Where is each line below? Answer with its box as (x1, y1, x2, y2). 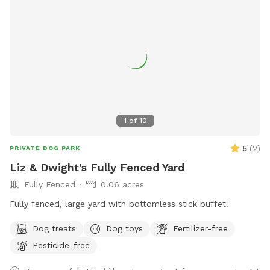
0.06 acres (101, 180, 144, 190)
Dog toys (106, 223, 143, 233)
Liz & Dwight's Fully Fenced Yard (10, 161, 184, 174)
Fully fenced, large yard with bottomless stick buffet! (10, 199, 228, 209)
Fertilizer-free (173, 223, 228, 233)
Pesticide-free (33, 240, 90, 250)
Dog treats (33, 223, 76, 233)
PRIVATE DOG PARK (10, 145, 80, 152)
